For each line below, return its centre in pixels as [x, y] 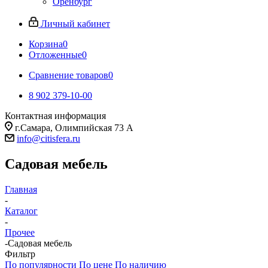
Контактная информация [55, 116]
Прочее [20, 232]
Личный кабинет [75, 24]
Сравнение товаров [68, 75]
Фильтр [20, 254]
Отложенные [55, 55]
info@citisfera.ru [48, 138]
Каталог [21, 211]
